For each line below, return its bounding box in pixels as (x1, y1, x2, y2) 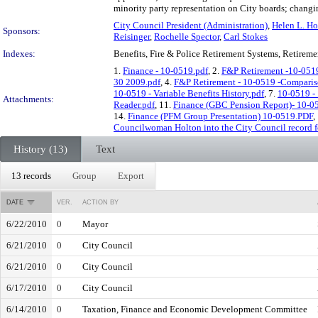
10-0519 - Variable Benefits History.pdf (114, 88, 264, 99)
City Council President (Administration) (114, 20, 268, 31)
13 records (11, 170, 51, 181)
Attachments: (3, 94, 54, 104)
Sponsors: (3, 26, 40, 36)
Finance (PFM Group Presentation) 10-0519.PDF (128, 111, 313, 121)
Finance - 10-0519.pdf (123, 65, 208, 76)
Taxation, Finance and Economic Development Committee (82, 304, 307, 314)
